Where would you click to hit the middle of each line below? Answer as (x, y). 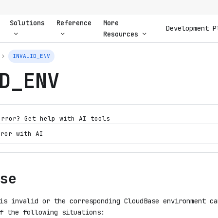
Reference (74, 23)
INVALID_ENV (32, 56)
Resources (120, 34)
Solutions (27, 23)
